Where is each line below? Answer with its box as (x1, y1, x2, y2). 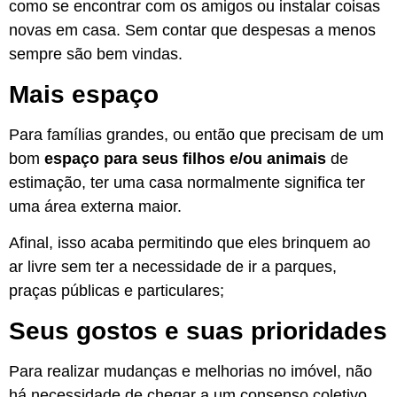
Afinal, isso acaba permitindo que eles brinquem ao (9, 234, 370, 253)
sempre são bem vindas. (9, 45, 183, 64)
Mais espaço (9, 80, 159, 108)
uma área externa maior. (9, 197, 182, 215)
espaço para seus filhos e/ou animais (44, 149, 331, 167)
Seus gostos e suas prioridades (9, 316, 387, 345)
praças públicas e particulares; (9, 282, 224, 300)
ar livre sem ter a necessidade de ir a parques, (9, 258, 337, 276)
